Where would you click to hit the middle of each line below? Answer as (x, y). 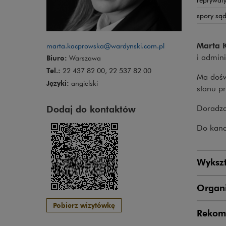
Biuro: (57, 58)
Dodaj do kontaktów (91, 108)
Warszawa (84, 58)
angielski (83, 83)
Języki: (58, 83)
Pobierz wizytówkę (84, 205)
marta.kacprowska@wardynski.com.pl (105, 46)
